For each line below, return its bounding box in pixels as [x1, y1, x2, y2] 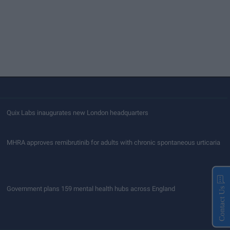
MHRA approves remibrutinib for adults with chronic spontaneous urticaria [7, 139, 220, 146]
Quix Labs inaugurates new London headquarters [7, 109, 148, 117]
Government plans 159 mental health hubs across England [7, 185, 175, 193]
